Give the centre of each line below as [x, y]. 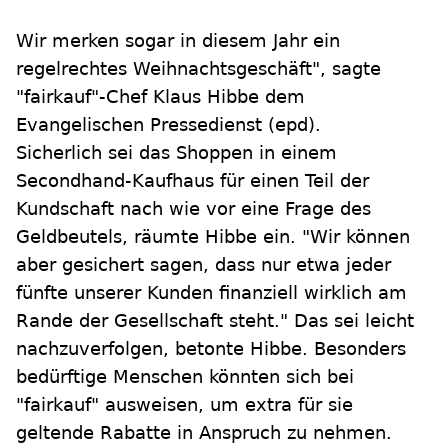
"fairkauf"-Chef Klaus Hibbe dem [160, 97]
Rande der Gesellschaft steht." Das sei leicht [215, 321]
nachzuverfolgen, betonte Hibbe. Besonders [211, 349]
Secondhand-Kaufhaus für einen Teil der [192, 181]
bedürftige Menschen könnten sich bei [185, 377]
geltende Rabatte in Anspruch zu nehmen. [204, 433]
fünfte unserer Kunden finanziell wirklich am [211, 293]
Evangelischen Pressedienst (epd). [168, 125]
